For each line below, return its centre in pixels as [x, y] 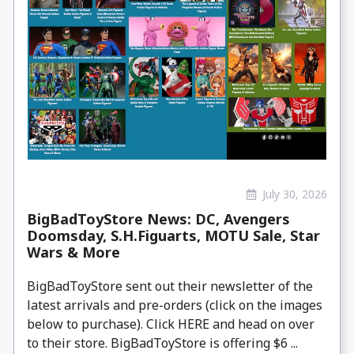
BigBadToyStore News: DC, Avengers [158, 218]
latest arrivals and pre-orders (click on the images [175, 305]
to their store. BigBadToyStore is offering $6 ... [162, 343]
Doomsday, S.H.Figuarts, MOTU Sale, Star [173, 235]
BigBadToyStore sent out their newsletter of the [170, 286]
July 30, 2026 [295, 194]
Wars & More [73, 252]
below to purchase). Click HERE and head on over [171, 324]
